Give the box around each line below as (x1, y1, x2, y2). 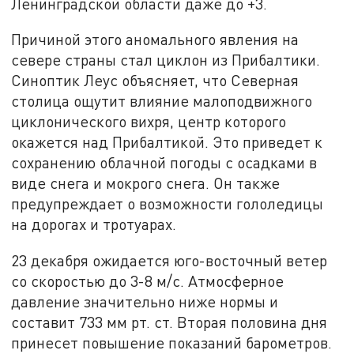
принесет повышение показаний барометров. (11, 333, 333, 352)
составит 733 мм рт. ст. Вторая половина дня (11, 313, 328, 332)
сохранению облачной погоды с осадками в (11, 153, 318, 172)
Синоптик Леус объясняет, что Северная (11, 71, 299, 90)
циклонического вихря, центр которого (11, 112, 287, 131)
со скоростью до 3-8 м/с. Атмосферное (11, 272, 284, 291)
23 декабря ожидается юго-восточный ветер (11, 251, 328, 270)
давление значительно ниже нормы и (11, 292, 279, 311)
